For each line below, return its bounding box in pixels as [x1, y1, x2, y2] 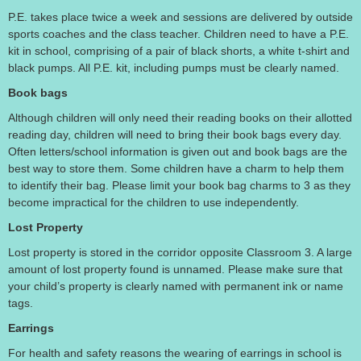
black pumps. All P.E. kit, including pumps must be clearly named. [8, 61, 339, 74]
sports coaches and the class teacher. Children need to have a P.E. [8, 27, 349, 40]
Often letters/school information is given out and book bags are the [8, 145, 347, 158]
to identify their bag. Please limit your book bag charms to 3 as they [8, 179, 351, 192]
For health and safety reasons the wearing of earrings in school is [8, 346, 342, 359]
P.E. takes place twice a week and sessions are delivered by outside [8, 10, 353, 23]
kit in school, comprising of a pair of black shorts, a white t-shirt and [8, 44, 350, 57]
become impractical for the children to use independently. [8, 196, 299, 209]
